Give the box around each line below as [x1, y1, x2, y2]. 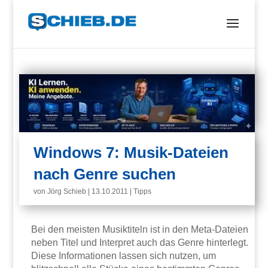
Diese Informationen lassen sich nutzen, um [31, 251, 217, 261]
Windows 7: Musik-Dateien [33, 144, 229, 162]
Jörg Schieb [47, 187, 87, 196]
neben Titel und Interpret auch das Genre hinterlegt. [31, 237, 249, 248]
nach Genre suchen [33, 165, 176, 184]
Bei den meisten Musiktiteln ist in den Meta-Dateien [31, 224, 249, 235]
